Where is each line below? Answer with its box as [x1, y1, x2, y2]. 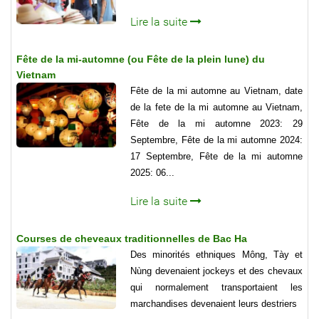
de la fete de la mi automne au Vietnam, [130, 102, 303, 113]
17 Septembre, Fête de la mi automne [130, 151, 303, 162]
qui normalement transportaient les [130, 282, 303, 293]
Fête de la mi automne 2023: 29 [130, 118, 303, 130]
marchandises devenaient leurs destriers [130, 298, 297, 310]
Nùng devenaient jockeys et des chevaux [130, 266, 303, 277]
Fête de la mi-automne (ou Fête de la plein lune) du [16, 53, 265, 66]
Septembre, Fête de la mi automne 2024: [130, 135, 303, 146]
